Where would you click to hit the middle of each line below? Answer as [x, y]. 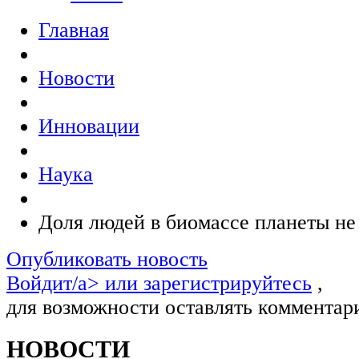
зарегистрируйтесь [228, 283]
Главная [74, 30]
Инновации [89, 126]
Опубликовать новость [107, 259]
